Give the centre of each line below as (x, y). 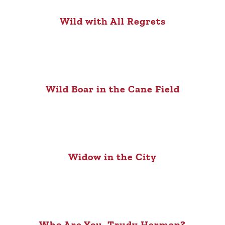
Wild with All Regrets (113, 21)
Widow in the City (113, 157)
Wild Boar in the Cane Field (113, 89)
